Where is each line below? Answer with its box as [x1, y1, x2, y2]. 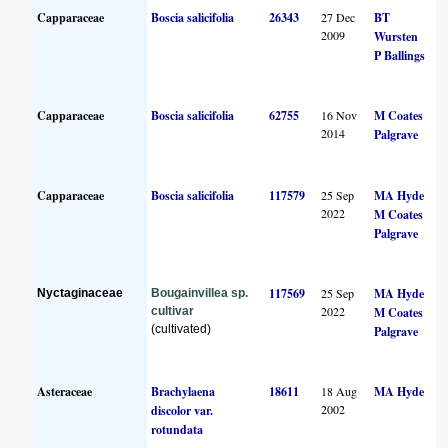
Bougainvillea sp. [151, 285, 249, 300]
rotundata [151, 420, 204, 438]
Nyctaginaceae [37, 285, 124, 300]
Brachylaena [151, 382, 216, 400]
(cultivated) [151, 321, 212, 336]
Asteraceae [37, 382, 93, 400]
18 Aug [321, 382, 358, 399]
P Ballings [374, 46, 426, 64]
